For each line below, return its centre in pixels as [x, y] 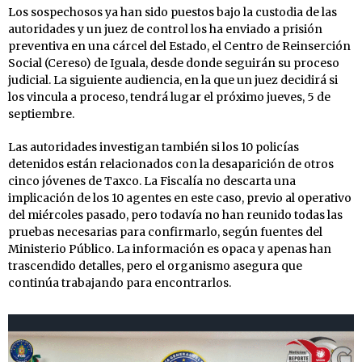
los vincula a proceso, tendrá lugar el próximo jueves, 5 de [169, 97]
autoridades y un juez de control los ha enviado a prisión [165, 29]
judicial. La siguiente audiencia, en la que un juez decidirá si [173, 80]
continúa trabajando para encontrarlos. [120, 282]
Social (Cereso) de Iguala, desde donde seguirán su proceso [174, 63]
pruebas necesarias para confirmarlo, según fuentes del [165, 232]
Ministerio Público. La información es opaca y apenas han [170, 248]
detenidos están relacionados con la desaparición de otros [171, 164]
